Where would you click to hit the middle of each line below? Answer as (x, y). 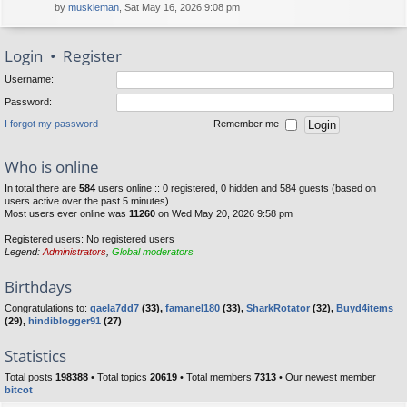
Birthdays (38, 287)
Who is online (52, 167)
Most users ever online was (67, 213)
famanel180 (193, 308)
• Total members (216, 377)
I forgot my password (51, 124)
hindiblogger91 (65, 321)
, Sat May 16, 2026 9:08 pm (179, 7)
